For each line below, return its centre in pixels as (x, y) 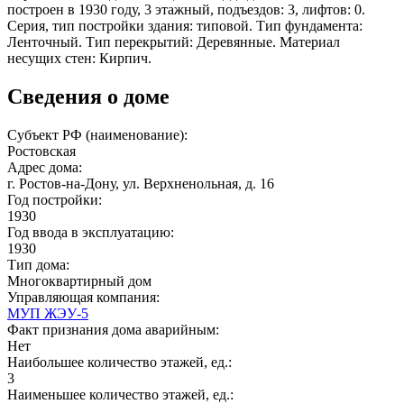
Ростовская (41, 151)
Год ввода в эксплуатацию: (92, 232)
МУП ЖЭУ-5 (48, 313)
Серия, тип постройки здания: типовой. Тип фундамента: (185, 25)
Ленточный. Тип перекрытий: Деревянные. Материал (174, 41)
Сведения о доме (88, 96)
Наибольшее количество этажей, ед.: (121, 362)
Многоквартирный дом (79, 280)
